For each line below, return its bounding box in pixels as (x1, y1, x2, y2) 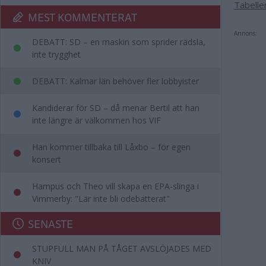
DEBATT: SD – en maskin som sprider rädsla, (32, 36, 205, 47)
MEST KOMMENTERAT (28, 8, 137, 26)
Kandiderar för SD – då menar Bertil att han (32, 102, 199, 113)
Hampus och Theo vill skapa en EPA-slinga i (32, 180, 199, 192)
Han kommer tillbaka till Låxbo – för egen (32, 141, 191, 153)
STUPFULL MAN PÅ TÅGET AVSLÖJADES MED (32, 243, 211, 254)
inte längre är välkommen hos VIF (32, 115, 161, 126)
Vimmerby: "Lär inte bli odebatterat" (32, 193, 170, 204)
